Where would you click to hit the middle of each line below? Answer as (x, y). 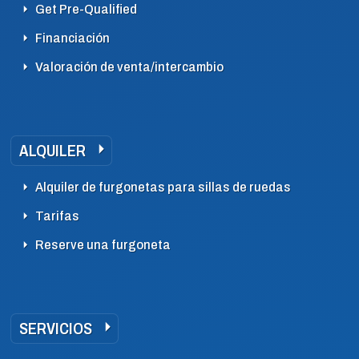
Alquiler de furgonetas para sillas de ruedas (163, 187)
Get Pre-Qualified (86, 9)
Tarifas (57, 216)
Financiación (73, 38)
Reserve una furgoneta (103, 245)
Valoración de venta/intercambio (129, 67)
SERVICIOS (56, 329)
